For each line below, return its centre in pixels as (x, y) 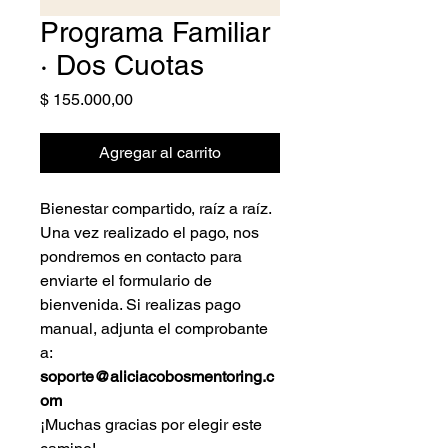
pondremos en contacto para (141, 256)
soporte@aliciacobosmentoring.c (157, 376)
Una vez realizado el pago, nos (149, 232)
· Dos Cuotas (122, 64)
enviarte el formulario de (126, 280)
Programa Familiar (155, 31)
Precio (155, 98)
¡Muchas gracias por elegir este (151, 424)
